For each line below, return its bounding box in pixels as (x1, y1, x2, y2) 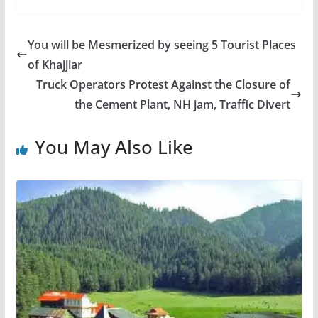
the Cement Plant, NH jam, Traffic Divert (75, 97, 291, 113)
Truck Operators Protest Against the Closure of (36, 77, 291, 93)
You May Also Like (34, 134, 193, 160)
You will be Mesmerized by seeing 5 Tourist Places (27, 37, 296, 53)
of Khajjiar (27, 57, 82, 73)
